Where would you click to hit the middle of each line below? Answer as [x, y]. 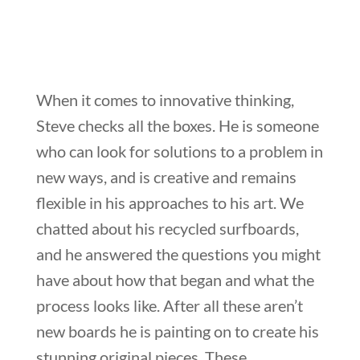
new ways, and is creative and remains [166, 177]
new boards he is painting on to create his [177, 331]
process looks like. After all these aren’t [169, 306]
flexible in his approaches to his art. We [170, 203]
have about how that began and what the [175, 280]
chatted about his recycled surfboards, [167, 229]
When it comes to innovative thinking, [165, 100]
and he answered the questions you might [178, 254]
